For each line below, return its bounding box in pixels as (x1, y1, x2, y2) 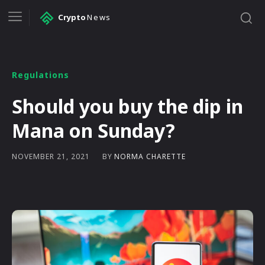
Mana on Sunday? (12, 117, 175, 143)
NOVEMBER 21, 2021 (12, 151, 90, 162)
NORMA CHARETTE (114, 151, 186, 161)
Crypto (58, 12, 86, 23)
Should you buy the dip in (12, 93, 243, 119)
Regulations (12, 69, 69, 80)
